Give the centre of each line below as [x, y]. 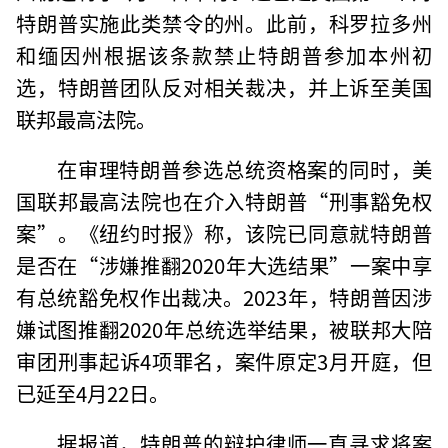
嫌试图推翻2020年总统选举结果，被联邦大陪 [224, 328]
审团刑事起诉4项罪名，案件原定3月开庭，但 [224, 360]
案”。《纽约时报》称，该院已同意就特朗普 [224, 232]
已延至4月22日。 [93, 392]
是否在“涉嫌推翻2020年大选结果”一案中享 [224, 264]
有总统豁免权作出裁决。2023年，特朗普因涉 [224, 296]
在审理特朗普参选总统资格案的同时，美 [244, 168]
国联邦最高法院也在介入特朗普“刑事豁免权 [224, 200]
